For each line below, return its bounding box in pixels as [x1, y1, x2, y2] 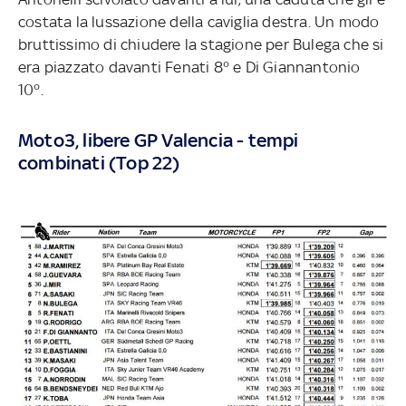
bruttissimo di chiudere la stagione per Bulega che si [18, 34, 384, 53]
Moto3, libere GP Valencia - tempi [18, 128, 299, 151]
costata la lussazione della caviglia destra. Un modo [18, 12, 380, 31]
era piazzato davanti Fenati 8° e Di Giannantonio [18, 57, 361, 76]
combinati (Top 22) [18, 150, 180, 174]
